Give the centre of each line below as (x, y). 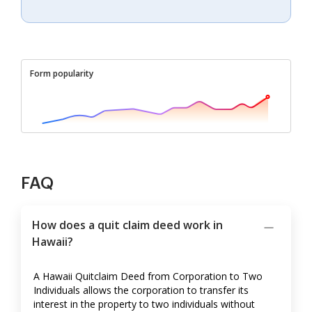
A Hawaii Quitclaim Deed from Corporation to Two (148, 276)
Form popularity (62, 74)
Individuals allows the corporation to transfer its (141, 290)
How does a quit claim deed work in (127, 225)
